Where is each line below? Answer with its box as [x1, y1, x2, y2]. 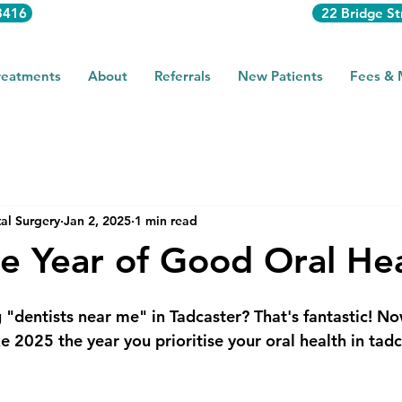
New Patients [238, 67, 323, 84]
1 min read [135, 212, 197, 229]
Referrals [154, 67, 211, 84]
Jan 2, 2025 [64, 212, 131, 229]
